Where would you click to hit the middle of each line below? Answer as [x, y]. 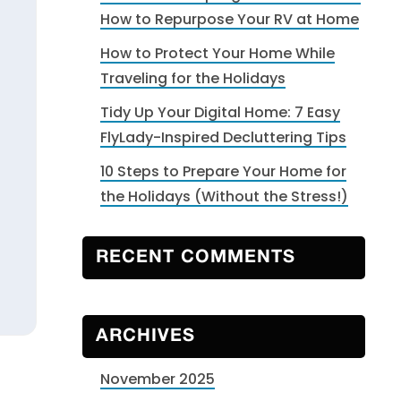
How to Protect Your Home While [218, 53]
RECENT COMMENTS [196, 258]
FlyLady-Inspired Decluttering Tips [223, 137]
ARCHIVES [145, 337]
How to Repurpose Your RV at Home [230, 19]
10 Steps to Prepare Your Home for [223, 171]
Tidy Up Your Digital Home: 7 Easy [220, 112]
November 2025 [158, 379]
